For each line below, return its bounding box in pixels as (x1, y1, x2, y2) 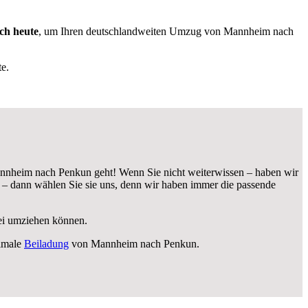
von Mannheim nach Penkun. (69, 237, 199, 250)
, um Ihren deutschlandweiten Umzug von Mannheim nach (38, 25, 294, 37)
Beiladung (24, 237, 69, 250)
